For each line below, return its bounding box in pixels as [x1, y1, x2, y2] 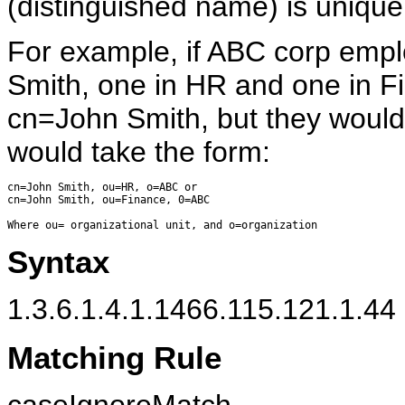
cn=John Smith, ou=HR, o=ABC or [7, 180, 197, 193]
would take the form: [7, 135, 270, 168]
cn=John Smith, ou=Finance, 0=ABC [7, 193, 210, 206]
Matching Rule [7, 339, 221, 375]
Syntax [7, 244, 109, 280]
